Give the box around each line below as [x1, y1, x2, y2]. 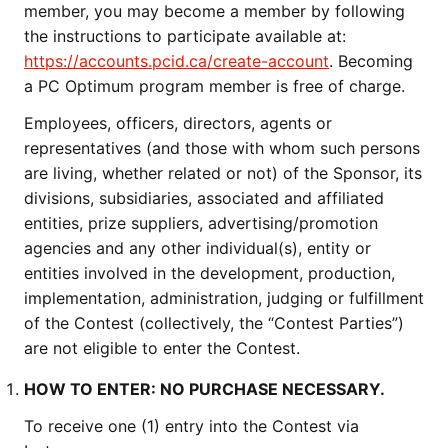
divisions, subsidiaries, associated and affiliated [24, 188, 384, 208]
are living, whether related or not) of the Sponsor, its [24, 163, 422, 183]
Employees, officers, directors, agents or [24, 113, 332, 133]
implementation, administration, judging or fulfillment [24, 288, 424, 308]
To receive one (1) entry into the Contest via [24, 416, 359, 436]
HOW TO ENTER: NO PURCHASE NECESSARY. [24, 379, 385, 399]
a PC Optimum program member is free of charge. [24, 76, 405, 96]
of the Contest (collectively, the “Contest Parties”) [24, 313, 404, 333]
